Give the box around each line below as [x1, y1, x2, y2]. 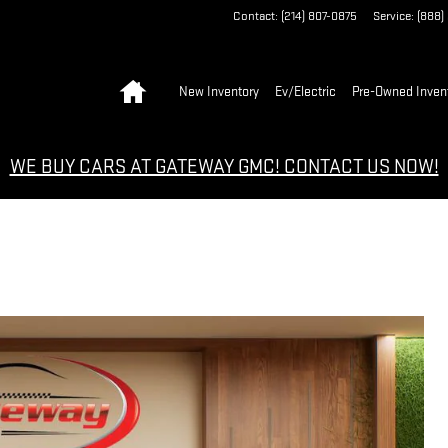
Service [373, 8, 411, 24]
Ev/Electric [275, 83, 336, 100]
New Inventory [179, 83, 259, 100]
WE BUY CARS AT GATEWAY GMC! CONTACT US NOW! [9, 155, 439, 179]
